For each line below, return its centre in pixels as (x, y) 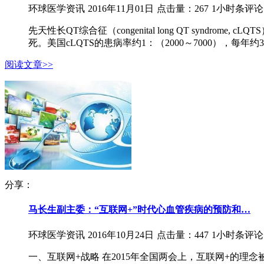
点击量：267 (183, 9)
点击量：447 (183, 235)
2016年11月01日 (121, 9)
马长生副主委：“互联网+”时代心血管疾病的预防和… (139, 210)
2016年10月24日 (121, 235)
